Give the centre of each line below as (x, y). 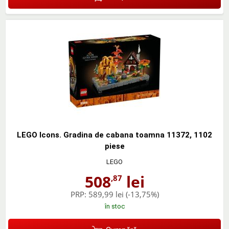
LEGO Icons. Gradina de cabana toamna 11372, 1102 (114, 135)
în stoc (114, 206)
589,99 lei (106, 194)
